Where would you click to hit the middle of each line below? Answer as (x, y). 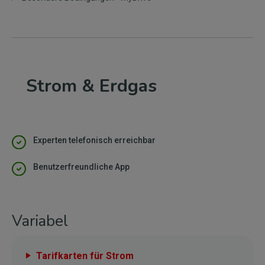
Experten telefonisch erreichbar (94, 140)
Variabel (40, 221)
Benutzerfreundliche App (81, 167)
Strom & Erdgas (91, 86)
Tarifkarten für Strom (85, 256)
